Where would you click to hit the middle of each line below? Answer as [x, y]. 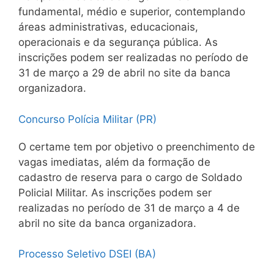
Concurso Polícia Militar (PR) [87, 119]
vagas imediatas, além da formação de [114, 162]
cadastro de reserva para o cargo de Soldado [130, 177]
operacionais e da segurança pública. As [118, 43]
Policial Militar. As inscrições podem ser [115, 192]
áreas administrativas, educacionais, [108, 27]
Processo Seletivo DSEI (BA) [87, 254]
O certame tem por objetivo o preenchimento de [137, 146]
